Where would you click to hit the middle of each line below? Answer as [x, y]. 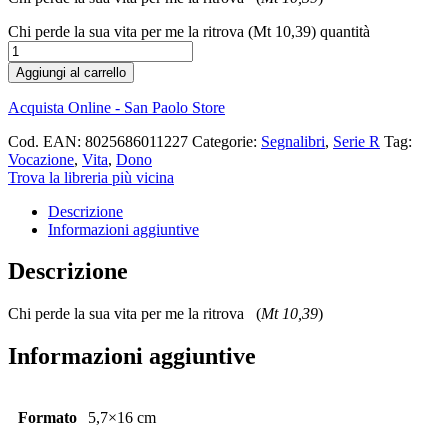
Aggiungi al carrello [71, 72]
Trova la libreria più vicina [91, 177]
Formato [47, 418]
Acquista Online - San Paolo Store [116, 107]
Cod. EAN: [46, 141]
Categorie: [226, 141]
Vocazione [41, 159]
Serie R [356, 141]
